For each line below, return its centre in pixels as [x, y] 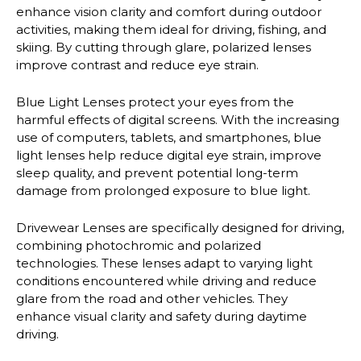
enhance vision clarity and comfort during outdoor [169, 11]
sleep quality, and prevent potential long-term [157, 172]
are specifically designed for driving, [234, 228]
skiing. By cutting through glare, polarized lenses [164, 47]
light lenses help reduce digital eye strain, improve [169, 155]
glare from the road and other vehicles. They [152, 299]
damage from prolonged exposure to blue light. [163, 190]
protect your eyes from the [210, 102]
